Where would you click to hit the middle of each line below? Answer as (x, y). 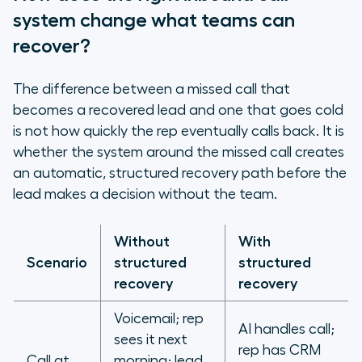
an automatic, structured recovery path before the (180, 173)
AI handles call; (286, 329)
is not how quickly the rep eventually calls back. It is (179, 131)
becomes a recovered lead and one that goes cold (178, 110)
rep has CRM (280, 350)
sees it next (151, 340)
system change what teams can (154, 21)
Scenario (57, 263)
